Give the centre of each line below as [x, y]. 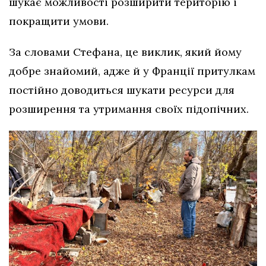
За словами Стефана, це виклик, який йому [125, 52]
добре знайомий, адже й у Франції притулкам [132, 71]
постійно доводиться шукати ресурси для [122, 90]
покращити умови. [59, 21]
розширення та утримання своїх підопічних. [129, 109]
